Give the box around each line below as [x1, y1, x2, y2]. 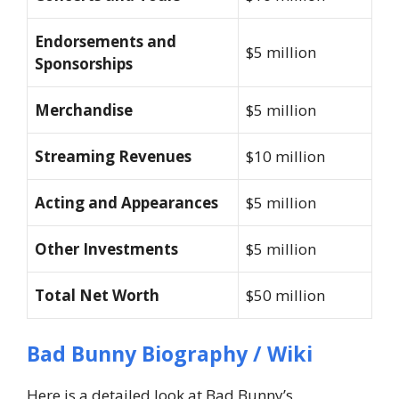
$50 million [246, 285, 325, 306]
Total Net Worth [35, 285, 159, 306]
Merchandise [35, 100, 133, 121]
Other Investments [35, 239, 178, 260]
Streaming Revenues [35, 146, 191, 167]
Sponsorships [35, 53, 133, 75]
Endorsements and [35, 31, 176, 53]
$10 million [246, 146, 325, 167]
